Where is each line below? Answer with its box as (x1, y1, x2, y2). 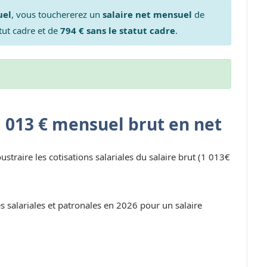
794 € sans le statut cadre (60, 24, 175, 36)
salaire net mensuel (102, 8, 192, 20)
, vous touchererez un (11, 8, 103, 20)
